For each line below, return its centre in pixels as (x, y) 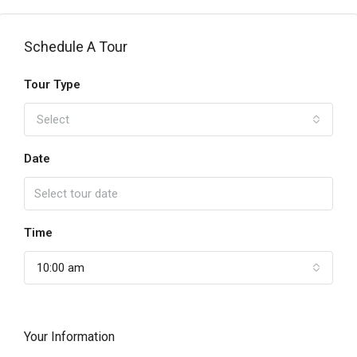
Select (53, 120)
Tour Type (52, 84)
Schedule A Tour (76, 47)
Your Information (69, 337)
